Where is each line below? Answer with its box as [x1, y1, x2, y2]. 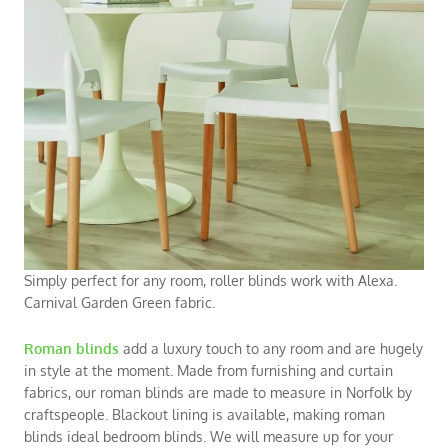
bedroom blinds [103, 428, 203, 445]
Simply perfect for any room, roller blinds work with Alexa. [24, 272, 397, 289]
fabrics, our [24, 384, 100, 401]
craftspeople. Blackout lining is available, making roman [24, 406, 385, 423]
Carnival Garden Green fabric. [24, 294, 215, 311]
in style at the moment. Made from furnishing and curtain [24, 362, 393, 379]
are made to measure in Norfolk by [184, 384, 412, 401]
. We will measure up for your [203, 428, 393, 445]
